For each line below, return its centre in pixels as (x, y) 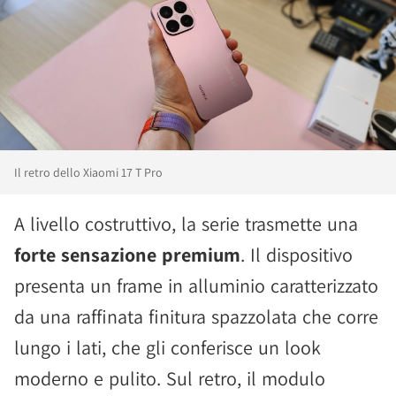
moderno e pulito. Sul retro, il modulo (170, 379)
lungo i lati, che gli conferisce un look (168, 348)
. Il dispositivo (297, 255)
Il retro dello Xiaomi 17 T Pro (88, 173)
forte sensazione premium (127, 255)
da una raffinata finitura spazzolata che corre (196, 317)
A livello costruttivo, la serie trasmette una (186, 224)
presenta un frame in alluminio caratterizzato (196, 286)
